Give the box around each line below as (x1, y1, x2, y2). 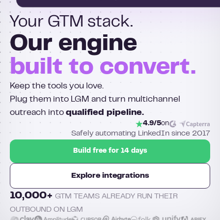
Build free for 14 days (73, 148, 147, 154)
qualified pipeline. (66, 109, 144, 117)
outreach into (10, 109, 66, 117)
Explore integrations (71, 172, 149, 180)
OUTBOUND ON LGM (10, 206, 83, 214)
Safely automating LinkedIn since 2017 (71, 130, 210, 137)
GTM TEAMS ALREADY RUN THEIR (53, 193, 178, 200)
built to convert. (10, 58, 196, 79)
